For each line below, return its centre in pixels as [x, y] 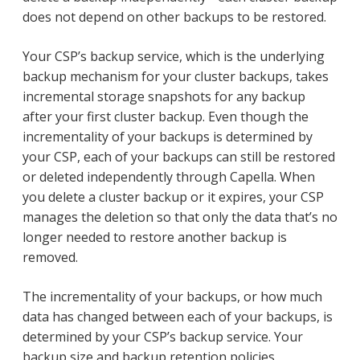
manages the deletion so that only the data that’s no [180, 217]
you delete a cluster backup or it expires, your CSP [173, 196]
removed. [50, 257]
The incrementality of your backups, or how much [172, 296]
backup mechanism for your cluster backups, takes [176, 76]
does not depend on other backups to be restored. [174, 16]
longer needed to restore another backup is [155, 237]
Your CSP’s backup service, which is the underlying [174, 56]
